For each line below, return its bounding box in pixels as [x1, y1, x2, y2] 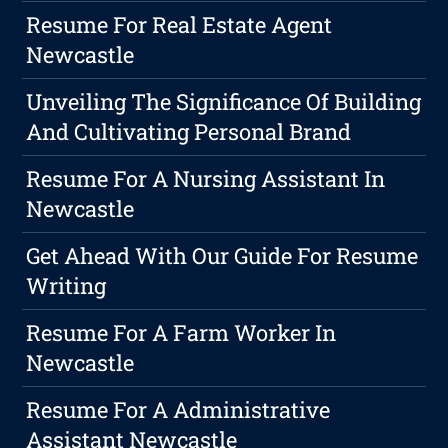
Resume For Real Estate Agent [26, 10, 333, 40]
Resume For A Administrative [26, 395, 331, 425]
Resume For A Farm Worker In [26, 318, 337, 348]
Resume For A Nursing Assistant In [26, 164, 386, 194]
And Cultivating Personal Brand [26, 117, 352, 147]
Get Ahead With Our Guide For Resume [26, 241, 419, 271]
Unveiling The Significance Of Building [26, 87, 422, 117]
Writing [26, 271, 107, 301]
